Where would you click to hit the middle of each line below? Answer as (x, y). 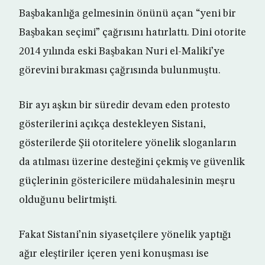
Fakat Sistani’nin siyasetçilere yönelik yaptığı (125, 235)
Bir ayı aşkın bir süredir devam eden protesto (125, 106)
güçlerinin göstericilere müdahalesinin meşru (127, 181)
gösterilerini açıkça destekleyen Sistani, (112, 125)
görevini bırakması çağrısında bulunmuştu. (120, 71)
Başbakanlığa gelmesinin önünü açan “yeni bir (127, 14)
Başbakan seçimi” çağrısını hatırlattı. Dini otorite (132, 33)
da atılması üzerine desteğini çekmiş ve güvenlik (132, 162)
